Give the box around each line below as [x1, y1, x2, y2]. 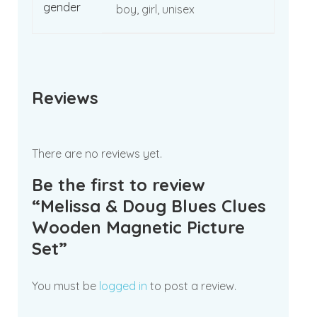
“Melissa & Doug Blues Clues [32, 195, 266, 217]
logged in [99, 279, 147, 293]
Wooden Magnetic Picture [32, 217, 245, 238]
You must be [32, 279, 99, 293]
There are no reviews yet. [32, 146, 162, 161]
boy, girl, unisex [116, 2, 195, 16]
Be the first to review [32, 174, 205, 195]
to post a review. [147, 279, 236, 293]
